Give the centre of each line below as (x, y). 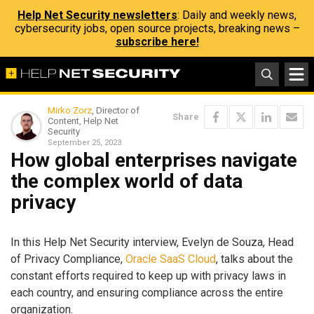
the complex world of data (127, 181)
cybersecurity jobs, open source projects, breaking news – (157, 28)
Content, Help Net (83, 121)
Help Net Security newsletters (97, 15)
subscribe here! (157, 42)
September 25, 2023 (84, 143)
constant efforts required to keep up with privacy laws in (148, 275)
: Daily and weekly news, (237, 15)
